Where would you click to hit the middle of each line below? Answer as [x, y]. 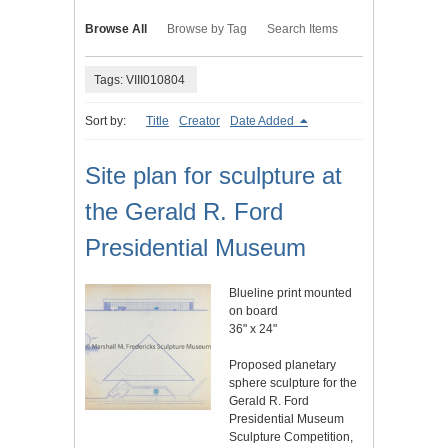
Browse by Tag [207, 29]
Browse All [116, 29]
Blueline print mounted [290, 293]
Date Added [263, 121]
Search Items [302, 29]
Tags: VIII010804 [139, 79]
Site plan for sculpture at [213, 176]
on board [253, 311]
